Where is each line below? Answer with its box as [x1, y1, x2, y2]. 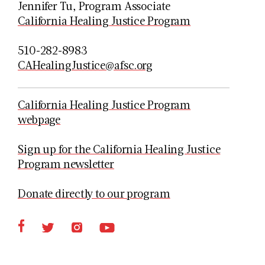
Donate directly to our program [18, 186, 170, 201]
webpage [18, 112, 61, 127]
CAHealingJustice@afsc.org [18, 58, 153, 72]
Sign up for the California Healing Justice [18, 142, 221, 156]
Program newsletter [18, 157, 115, 171]
